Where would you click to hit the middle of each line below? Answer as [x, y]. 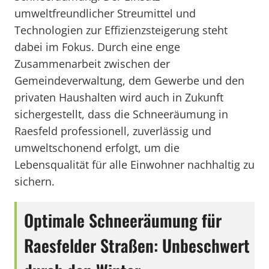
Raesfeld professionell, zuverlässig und [113, 131]
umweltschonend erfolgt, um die [97, 148]
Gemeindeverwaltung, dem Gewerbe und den [129, 80]
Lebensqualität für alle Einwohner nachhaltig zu [134, 165]
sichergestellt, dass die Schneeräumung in [121, 114]
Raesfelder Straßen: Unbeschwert [137, 245]
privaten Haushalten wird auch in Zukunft [119, 97]
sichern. [35, 181]
